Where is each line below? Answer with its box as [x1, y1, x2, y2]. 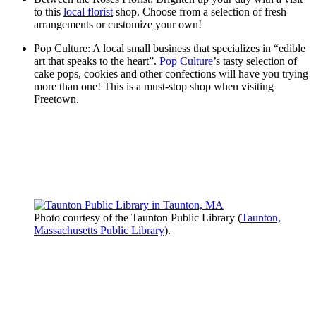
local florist [63, 6, 113, 18]
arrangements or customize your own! [34, 18, 205, 31]
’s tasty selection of [213, 55, 297, 68]
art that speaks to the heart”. [34, 55, 157, 68]
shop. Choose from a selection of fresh [113, 6, 286, 18]
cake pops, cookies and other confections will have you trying [34, 68, 308, 80]
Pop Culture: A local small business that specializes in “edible [34, 42, 305, 55]
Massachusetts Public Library [34, 224, 164, 237]
